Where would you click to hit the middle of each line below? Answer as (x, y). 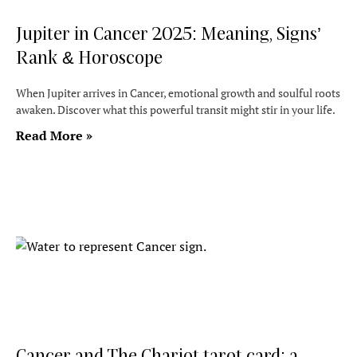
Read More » (54, 135)
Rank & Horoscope (89, 57)
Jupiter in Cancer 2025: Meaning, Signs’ (169, 33)
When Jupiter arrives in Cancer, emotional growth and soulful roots (178, 93)
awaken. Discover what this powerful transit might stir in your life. (176, 110)
